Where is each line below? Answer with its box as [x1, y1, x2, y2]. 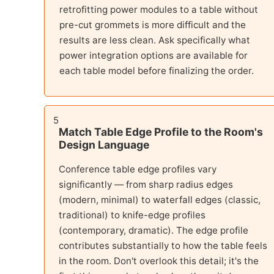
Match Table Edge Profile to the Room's [59, 125, 263, 138]
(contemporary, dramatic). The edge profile [59, 224, 248, 237]
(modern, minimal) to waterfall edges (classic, [59, 194, 261, 206]
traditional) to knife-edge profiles [59, 209, 206, 221]
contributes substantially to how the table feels [59, 240, 267, 252]
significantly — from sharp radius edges [59, 179, 233, 191]
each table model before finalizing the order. [59, 64, 254, 76]
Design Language [59, 138, 149, 151]
